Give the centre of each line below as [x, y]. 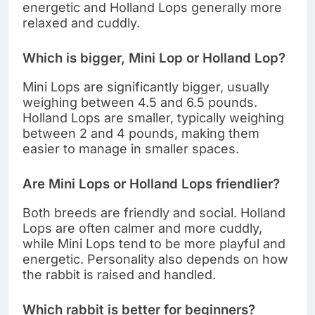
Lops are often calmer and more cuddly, [142, 228]
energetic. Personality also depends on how [155, 259]
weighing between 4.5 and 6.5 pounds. [140, 103]
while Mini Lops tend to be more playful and [154, 243]
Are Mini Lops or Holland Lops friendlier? [151, 184]
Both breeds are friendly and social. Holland [154, 212]
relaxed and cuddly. [81, 23]
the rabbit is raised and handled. [119, 274]
